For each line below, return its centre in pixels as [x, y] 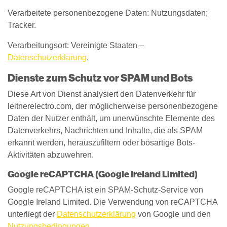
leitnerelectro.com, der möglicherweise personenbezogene [113, 106]
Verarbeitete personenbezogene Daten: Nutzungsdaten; [108, 13]
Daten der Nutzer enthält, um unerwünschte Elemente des [111, 118]
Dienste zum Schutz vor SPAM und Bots [100, 78]
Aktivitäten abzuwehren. [51, 155]
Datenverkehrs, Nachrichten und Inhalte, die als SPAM [105, 130]
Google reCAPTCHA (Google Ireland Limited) [103, 174]
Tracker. [22, 25]
